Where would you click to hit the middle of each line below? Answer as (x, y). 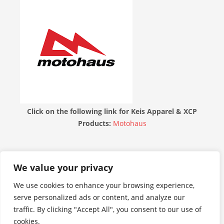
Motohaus (129, 123)
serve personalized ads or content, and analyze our (99, 197)
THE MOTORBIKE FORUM (66, 158)
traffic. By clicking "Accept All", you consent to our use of (107, 209)
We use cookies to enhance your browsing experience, (104, 185)
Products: (95, 123)
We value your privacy (63, 167)
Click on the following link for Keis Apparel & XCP (112, 111)
